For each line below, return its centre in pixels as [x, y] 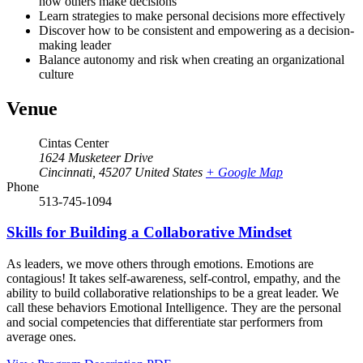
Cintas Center [74, 143]
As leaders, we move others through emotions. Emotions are [160, 263]
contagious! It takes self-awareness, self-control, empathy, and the [173, 278]
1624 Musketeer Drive [96, 157]
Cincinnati [66, 172]
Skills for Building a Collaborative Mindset [149, 233]
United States [169, 172]
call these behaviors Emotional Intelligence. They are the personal [174, 307]
